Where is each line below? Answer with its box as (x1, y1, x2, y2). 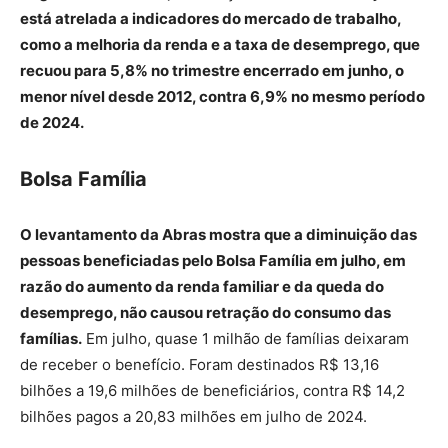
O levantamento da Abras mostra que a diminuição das (20, 224, 417, 244)
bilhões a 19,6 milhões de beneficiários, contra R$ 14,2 (20, 380, 405, 400)
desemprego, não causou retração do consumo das (20, 302, 391, 322)
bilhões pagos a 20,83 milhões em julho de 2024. (20, 406, 367, 426)
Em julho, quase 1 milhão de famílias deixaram (82, 328, 409, 348)
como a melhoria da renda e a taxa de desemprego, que (20, 34, 420, 54)
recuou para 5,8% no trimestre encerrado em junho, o (20, 60, 404, 80)
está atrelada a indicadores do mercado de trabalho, (20, 8, 401, 28)
